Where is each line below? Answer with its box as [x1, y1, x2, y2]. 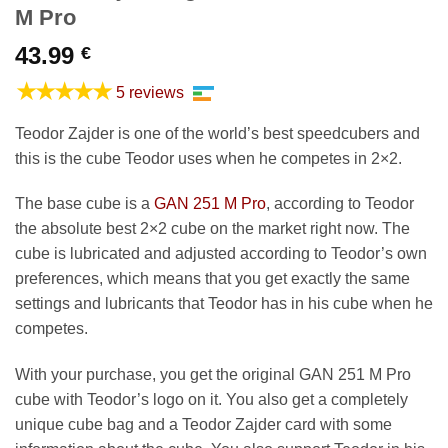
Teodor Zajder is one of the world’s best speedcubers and [15, 124, 420, 142]
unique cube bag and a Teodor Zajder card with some [15, 416, 392, 434]
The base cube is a [15, 195, 154, 213]
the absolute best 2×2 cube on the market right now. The [15, 220, 410, 238]
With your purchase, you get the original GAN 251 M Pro [15, 366, 411, 384]
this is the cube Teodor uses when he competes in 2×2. [15, 149, 402, 167]
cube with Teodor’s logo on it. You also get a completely [15, 391, 408, 409]
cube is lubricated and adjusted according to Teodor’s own [15, 245, 427, 263]
